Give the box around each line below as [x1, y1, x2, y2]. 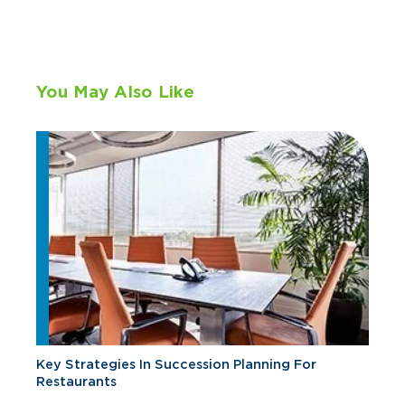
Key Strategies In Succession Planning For [36, 356, 316, 372]
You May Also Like [36, 81, 194, 101]
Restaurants [36, 373, 117, 389]
